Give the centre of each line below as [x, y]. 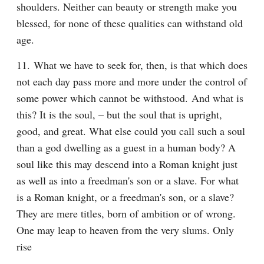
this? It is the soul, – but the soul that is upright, [119, 114]
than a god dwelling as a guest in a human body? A [126, 147]
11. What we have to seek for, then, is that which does [132, 65]
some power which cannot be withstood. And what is [130, 98]
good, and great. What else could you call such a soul [131, 131]
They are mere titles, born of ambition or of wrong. [126, 213]
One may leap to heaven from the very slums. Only [125, 230]
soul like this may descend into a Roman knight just [127, 164]
